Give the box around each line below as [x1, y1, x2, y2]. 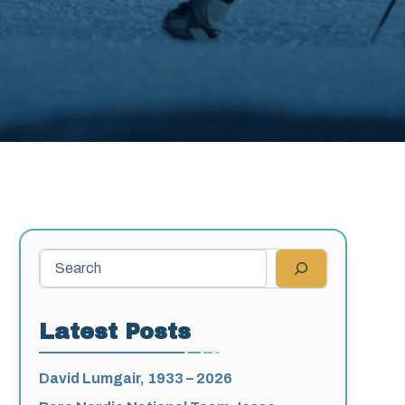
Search [38, 250, 85, 266]
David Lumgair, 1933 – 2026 [39, 370, 233, 386]
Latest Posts [39, 319, 192, 344]
